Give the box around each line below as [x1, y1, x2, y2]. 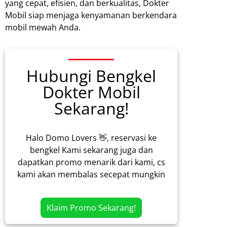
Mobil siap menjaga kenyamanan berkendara [5, 9, 177, 21]
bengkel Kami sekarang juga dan [29, 144, 153, 156]
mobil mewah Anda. [5, 21, 81, 33]
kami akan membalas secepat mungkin [17, 169, 165, 180]
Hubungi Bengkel [26, 65, 156, 87]
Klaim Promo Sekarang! [47, 202, 136, 214]
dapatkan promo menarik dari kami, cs [17, 157, 165, 168]
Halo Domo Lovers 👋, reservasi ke [26, 132, 157, 144]
